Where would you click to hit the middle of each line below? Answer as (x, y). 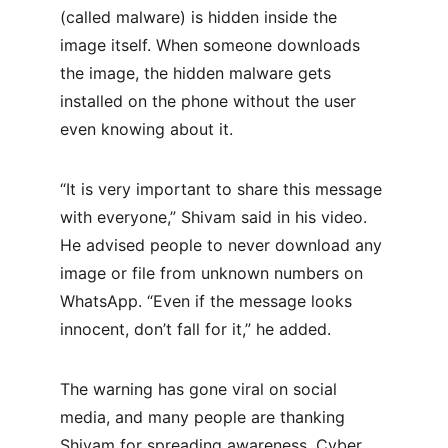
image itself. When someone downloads (212, 45)
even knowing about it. (146, 129)
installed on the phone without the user (210, 101)
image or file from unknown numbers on (214, 273)
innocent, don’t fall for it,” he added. (195, 329)
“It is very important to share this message (223, 189)
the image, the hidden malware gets (198, 73)
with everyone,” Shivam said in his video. (216, 217)
